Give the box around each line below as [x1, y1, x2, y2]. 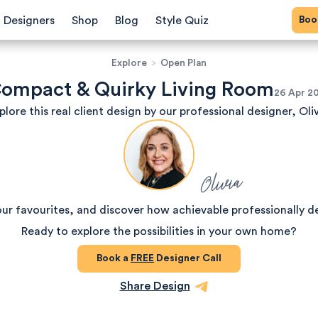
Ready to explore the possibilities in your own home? [21, 226, 297, 237]
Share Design [119, 280, 190, 292]
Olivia [199, 167, 243, 199]
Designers [4, 15, 55, 26]
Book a [102, 253, 131, 263]
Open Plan [160, 58, 207, 68]
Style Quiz [155, 15, 209, 26]
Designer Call [154, 253, 221, 263]
